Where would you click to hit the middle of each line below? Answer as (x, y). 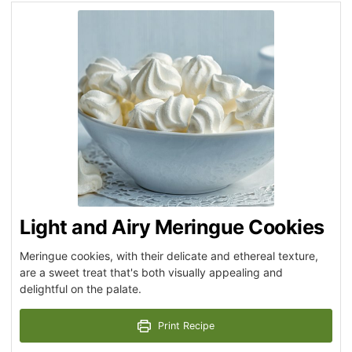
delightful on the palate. (81, 289)
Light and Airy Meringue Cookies (172, 227)
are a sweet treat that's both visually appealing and (151, 273)
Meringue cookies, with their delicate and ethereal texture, (169, 256)
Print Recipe (184, 326)
